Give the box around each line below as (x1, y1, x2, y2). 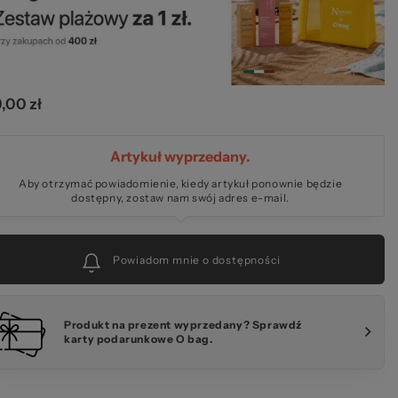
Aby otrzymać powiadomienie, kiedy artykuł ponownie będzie (18, 177, 343, 191)
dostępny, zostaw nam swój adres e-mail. (71, 191, 290, 205)
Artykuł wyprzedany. (110, 147, 251, 166)
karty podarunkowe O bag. (64, 332, 213, 346)
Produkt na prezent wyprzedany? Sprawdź (64, 318, 302, 332)
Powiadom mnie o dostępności (112, 253, 281, 267)
